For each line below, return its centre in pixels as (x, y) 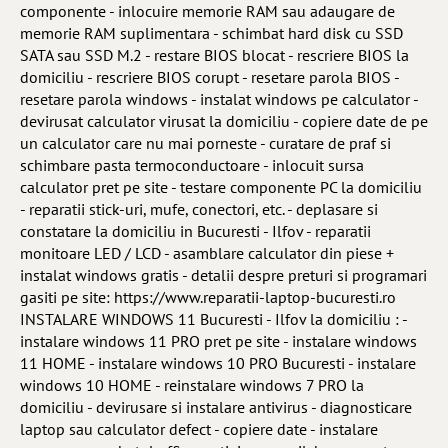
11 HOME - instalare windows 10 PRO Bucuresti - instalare (218, 363)
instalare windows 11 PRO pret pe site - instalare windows (218, 341)
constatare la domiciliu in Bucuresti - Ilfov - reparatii (195, 231)
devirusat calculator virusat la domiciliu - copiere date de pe (224, 121)
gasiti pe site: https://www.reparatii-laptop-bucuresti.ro (208, 297)
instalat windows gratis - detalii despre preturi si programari (223, 275)
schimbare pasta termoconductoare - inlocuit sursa (192, 165)
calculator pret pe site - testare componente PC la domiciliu (221, 187)
